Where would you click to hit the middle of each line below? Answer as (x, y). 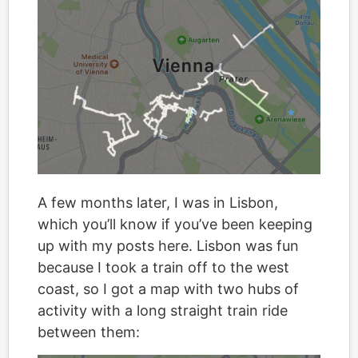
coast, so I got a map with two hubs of (168, 288)
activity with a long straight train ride (163, 310)
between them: (89, 332)
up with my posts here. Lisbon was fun (168, 245)
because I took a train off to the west (163, 267)
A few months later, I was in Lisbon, (158, 202)
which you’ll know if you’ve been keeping (175, 224)
